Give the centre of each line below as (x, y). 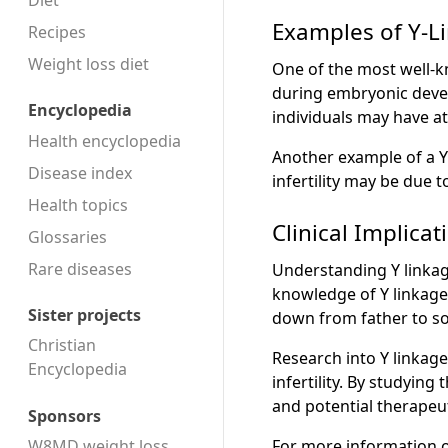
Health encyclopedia (104, 140)
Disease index (80, 172)
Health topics (78, 204)
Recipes (57, 32)
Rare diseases (80, 268)
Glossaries (67, 236)
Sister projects (84, 315)
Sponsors (64, 415)
